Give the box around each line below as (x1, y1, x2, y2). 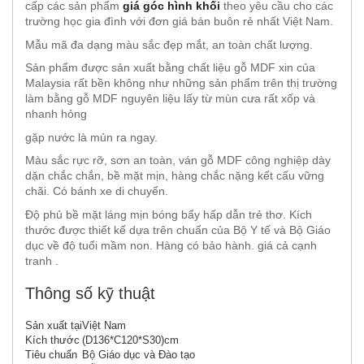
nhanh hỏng (25, 108, 87, 120)
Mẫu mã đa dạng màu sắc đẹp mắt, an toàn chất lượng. (25, 38, 313, 51)
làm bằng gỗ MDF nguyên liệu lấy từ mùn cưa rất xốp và (25, 93, 315, 105)
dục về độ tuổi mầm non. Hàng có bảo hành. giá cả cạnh (25, 239, 317, 252)
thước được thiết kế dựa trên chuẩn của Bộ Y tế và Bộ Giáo (25, 223, 331, 236)
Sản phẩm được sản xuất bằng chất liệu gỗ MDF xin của (25, 62, 315, 74)
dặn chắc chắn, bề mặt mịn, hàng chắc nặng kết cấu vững (25, 170, 324, 182)
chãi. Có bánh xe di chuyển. (25, 185, 168, 197)
